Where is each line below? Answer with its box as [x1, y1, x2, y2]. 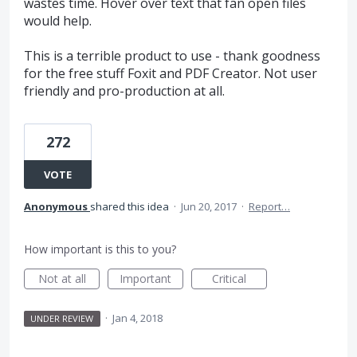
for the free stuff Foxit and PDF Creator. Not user [24, 65, 317, 83]
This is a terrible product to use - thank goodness [24, 47, 320, 65]
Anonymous [24, 199, 88, 214]
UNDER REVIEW [30, 312, 94, 325]
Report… [249, 199, 290, 214]
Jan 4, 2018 [112, 311, 163, 326]
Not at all [37, 271, 86, 287]
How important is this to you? [24, 241, 176, 257]
